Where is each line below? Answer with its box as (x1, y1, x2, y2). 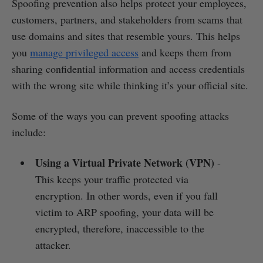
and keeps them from (139, 45, 231, 59)
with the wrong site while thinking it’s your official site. (12, 77, 248, 92)
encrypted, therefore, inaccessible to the (35, 221, 204, 235)
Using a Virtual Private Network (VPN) (35, 154, 214, 170)
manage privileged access (30, 45, 139, 59)
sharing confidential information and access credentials (12, 61, 245, 76)
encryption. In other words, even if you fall (35, 188, 218, 203)
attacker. (35, 237, 71, 252)
